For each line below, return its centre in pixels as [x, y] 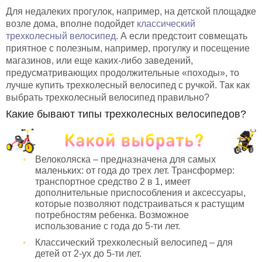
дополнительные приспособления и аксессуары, [140, 192]
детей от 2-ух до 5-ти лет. [88, 254]
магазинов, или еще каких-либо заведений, [99, 60]
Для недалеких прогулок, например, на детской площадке [131, 11]
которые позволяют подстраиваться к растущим [140, 204]
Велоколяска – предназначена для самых [125, 159]
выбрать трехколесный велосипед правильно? [108, 97]
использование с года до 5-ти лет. [108, 226]
